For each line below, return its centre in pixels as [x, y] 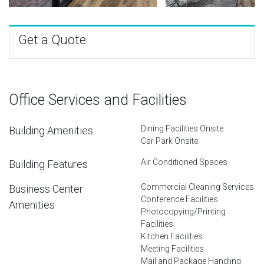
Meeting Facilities [172, 248]
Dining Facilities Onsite [182, 128]
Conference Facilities [179, 199]
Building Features [48, 164]
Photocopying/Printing [183, 211]
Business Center [46, 189]
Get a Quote [52, 39]
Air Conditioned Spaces [184, 162]
